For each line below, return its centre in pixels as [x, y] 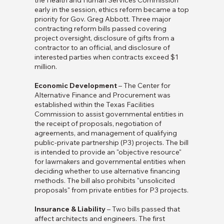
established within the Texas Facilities [94, 105]
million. [45, 67]
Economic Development [75, 86]
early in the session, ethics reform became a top [111, 10]
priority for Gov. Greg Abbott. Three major [102, 19]
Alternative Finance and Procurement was [102, 95]
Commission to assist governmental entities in [109, 114]
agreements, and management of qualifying [105, 133]
